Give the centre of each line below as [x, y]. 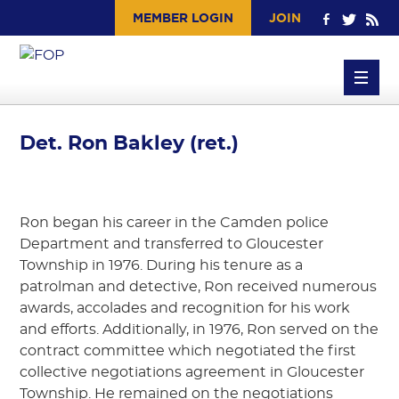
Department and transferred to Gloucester [172, 244]
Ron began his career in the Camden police [175, 223]
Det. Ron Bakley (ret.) [130, 143]
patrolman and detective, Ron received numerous [199, 287]
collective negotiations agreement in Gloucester [192, 372]
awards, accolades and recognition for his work [185, 308]
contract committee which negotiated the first [188, 351]
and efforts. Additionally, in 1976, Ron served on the [199, 330]
